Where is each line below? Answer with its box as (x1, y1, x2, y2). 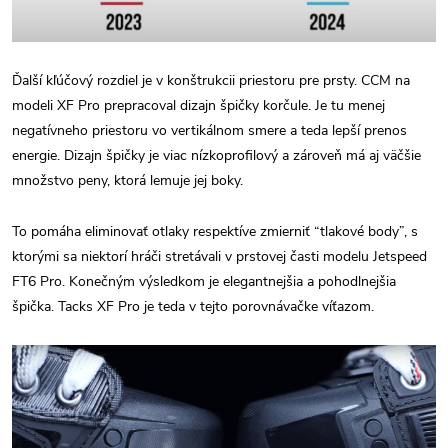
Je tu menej (315, 96, 385, 116)
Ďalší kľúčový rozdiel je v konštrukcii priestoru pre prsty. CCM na (12, 71, 410, 91)
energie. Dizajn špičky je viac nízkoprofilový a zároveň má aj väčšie (12, 146, 421, 166)
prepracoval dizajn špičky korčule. (104, 96, 315, 116)
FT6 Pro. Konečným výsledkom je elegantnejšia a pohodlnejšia (12, 272, 396, 292)
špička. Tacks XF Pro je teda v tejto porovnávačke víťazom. (12, 297, 374, 317)
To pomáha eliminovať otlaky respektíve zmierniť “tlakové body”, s (12, 222, 418, 242)
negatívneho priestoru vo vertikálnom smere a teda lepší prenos (12, 121, 407, 141)
